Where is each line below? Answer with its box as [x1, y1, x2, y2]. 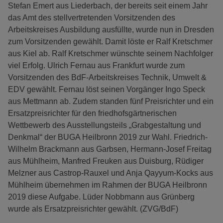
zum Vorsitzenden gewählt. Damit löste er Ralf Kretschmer [8, 37, 213, 46]
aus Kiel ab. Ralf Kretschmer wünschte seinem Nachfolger [8, 49, 213, 58]
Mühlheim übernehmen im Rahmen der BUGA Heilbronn [8, 181, 207, 190]
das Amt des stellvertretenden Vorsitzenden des [8, 13, 175, 22]
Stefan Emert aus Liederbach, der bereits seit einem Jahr [8, 1, 208, 10]
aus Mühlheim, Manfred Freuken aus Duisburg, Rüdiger [8, 157, 204, 166]
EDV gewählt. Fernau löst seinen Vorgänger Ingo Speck [8, 85, 205, 94]
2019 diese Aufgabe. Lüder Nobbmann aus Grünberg [8, 193, 195, 202]
